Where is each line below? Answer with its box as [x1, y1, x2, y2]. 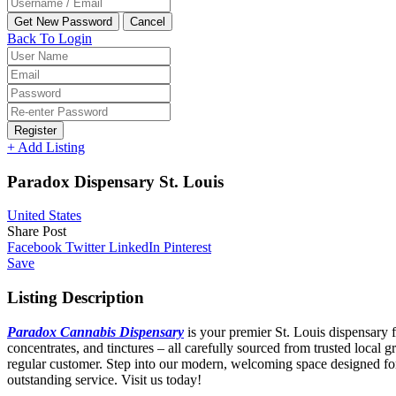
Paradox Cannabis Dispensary [7, 324, 184, 339]
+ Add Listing [7, 140, 85, 155]
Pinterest [164, 240, 211, 255]
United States [7, 208, 81, 224]
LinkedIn [109, 240, 164, 255]
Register [14, 124, 57, 137]
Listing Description [7, 288, 144, 308]
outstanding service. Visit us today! [7, 371, 202, 387]
